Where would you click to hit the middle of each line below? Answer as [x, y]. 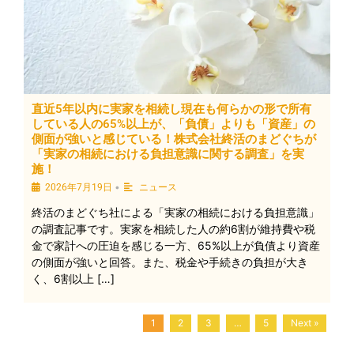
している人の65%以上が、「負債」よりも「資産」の [173, 124]
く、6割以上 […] [73, 279]
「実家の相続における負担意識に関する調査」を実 [168, 154]
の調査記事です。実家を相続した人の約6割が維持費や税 [173, 229]
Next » [305, 323]
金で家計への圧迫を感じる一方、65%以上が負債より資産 [176, 245]
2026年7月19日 [79, 187]
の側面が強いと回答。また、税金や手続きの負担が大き [170, 262]
